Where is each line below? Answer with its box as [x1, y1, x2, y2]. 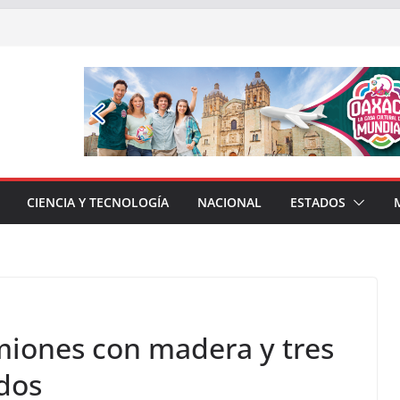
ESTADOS [290, 194, 346, 211]
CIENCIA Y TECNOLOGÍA [27, 194, 169, 211]
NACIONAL [197, 194, 262, 211]
